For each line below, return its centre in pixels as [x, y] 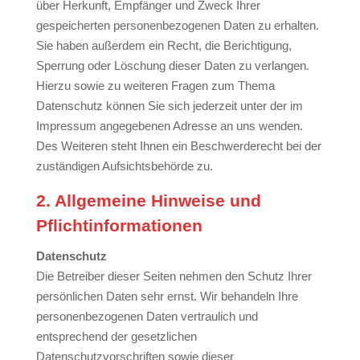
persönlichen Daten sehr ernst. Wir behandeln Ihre [167, 296]
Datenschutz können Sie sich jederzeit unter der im [169, 106]
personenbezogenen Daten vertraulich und [147, 316]
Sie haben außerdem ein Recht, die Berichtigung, [164, 45]
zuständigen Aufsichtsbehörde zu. [124, 166]
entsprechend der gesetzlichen [116, 336]
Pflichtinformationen [119, 225]
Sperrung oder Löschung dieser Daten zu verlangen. [172, 65]
